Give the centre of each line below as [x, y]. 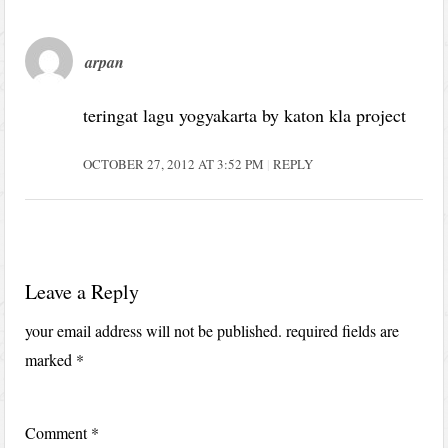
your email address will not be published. [154, 331]
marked [51, 360]
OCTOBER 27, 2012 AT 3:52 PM [175, 164]
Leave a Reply [82, 292]
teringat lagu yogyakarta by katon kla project [245, 115]
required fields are [343, 331]
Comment [58, 433]
